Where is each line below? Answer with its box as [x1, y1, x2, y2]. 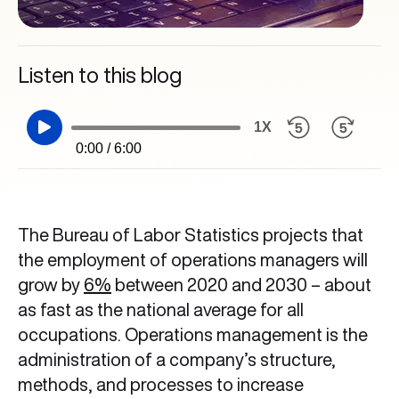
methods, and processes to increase [18, 375, 304, 394]
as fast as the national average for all [18, 300, 304, 319]
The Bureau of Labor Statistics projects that [18, 225, 363, 244]
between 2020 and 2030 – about [111, 275, 371, 294]
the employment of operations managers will [18, 250, 368, 269]
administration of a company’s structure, [18, 350, 336, 369]
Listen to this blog [18, 64, 182, 85]
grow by [18, 275, 84, 294]
